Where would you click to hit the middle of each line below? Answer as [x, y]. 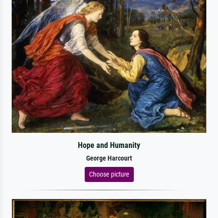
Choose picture [109, 174]
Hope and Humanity [109, 145]
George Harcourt [109, 158]
